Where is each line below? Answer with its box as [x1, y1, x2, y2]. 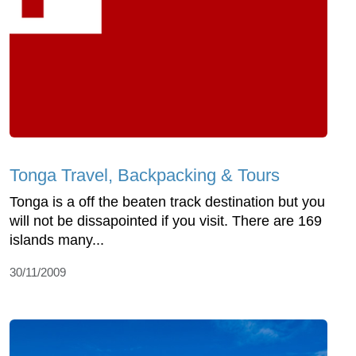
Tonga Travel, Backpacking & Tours [10, 164, 280, 185]
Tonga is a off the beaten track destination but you [10, 193, 325, 210]
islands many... [10, 231, 104, 248]
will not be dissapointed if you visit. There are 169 [10, 212, 322, 229]
